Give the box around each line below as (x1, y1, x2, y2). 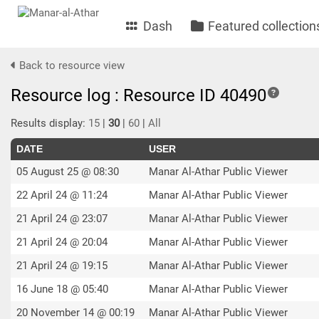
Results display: (11, 117, 88, 130)
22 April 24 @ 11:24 (16, 189, 108, 202)
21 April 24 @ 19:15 (16, 259, 108, 272)
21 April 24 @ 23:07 (16, 212, 108, 225)
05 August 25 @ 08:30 (16, 165, 119, 178)
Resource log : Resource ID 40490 (11, 85, 266, 105)
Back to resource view (16, 59, 125, 72)
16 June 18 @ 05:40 (16, 283, 108, 296)
